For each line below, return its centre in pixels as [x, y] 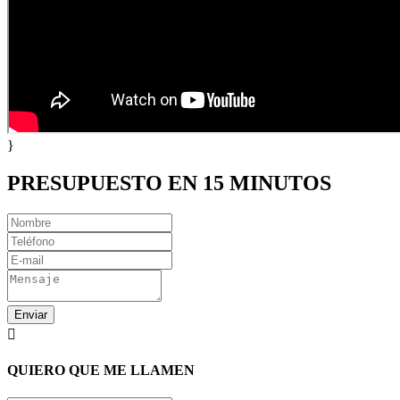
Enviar [31, 314]
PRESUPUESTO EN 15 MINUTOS [169, 183]
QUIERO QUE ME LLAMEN [101, 371]
